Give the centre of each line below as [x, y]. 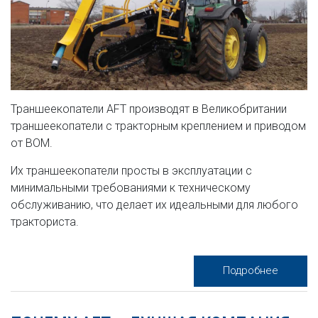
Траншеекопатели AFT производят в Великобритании [149, 109]
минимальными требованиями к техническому [131, 188]
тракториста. [45, 222]
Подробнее [251, 271]
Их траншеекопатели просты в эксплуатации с [131, 171]
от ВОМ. [32, 143]
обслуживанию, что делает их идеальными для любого [154, 205]
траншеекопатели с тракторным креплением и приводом [158, 126]
